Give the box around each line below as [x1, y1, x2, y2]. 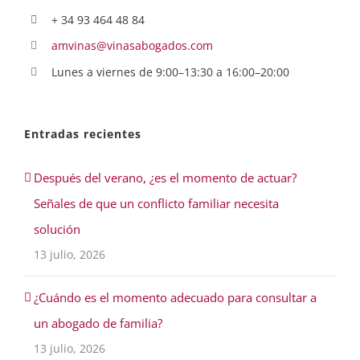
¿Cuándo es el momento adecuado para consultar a [34, 289, 317, 306]
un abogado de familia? [34, 315, 162, 332]
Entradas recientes [24, 126, 141, 142]
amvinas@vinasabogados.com [51, 38, 213, 54]
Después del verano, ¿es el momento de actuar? [34, 170, 297, 186]
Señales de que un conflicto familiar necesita [34, 195, 279, 212]
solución [34, 221, 80, 238]
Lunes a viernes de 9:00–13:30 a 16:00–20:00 [51, 64, 289, 80]
